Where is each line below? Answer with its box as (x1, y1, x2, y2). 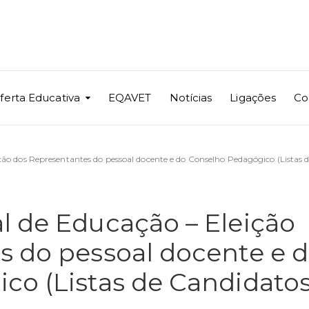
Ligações (230, 90, 277, 104)
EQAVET (108, 90, 152, 104)
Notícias (169, 90, 212, 104)
